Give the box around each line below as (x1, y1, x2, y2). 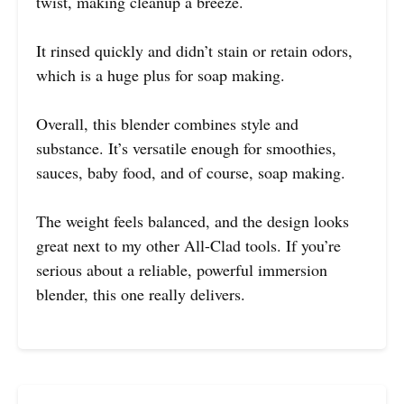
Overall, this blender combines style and (36, 112, 298, 134)
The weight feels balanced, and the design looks (36, 209, 349, 232)
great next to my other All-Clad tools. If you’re (36, 234, 341, 256)
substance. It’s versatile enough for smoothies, (36, 136, 336, 159)
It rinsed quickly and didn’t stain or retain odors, (36, 39, 353, 61)
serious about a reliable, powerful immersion (36, 258, 327, 280)
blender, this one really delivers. (36, 282, 245, 305)
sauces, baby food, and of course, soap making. (36, 161, 345, 183)
